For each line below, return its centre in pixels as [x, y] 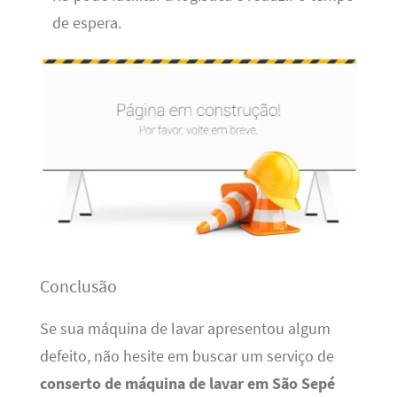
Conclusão [78, 286]
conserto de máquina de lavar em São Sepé [187, 384]
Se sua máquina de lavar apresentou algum [185, 329]
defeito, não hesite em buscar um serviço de [187, 357]
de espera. [86, 23]
